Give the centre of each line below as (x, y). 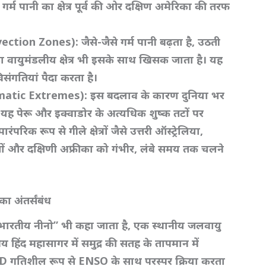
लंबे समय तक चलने (182, 148)
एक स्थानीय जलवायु (178, 225)
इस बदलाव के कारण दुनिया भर (158, 95)
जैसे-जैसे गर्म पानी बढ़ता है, (140, 41)
